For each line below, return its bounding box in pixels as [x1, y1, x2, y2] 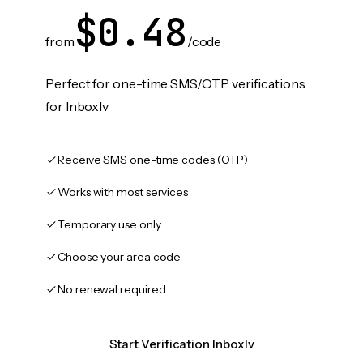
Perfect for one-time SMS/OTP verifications [45, 75, 305, 92]
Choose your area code [58, 250, 181, 264]
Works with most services [58, 185, 189, 199]
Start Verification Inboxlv [109, 336, 254, 352]
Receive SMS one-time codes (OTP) [58, 152, 248, 167]
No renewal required [58, 282, 166, 297]
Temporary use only [58, 217, 161, 232]
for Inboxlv [45, 98, 109, 114]
